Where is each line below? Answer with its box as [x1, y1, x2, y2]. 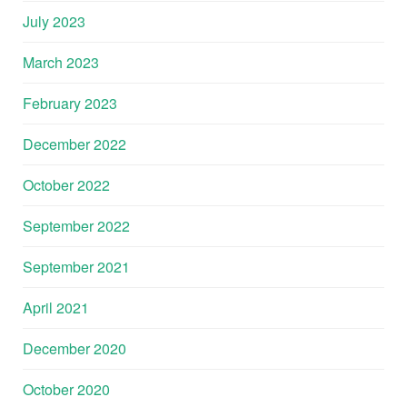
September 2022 [23, 214, 130, 236]
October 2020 [23, 378, 110, 400]
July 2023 [23, 10, 85, 32]
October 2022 [23, 174, 110, 195]
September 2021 [23, 255, 130, 277]
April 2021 [23, 296, 89, 318]
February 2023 [23, 92, 117, 114]
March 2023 [23, 51, 99, 73]
